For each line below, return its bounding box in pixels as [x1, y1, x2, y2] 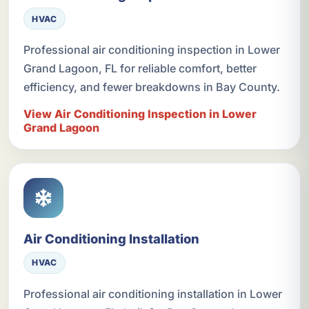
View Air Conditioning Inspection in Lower [23, 107, 257, 121]
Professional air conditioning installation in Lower [23, 286, 282, 301]
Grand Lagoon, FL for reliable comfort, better [23, 61, 257, 76]
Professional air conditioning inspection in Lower [23, 43, 280, 57]
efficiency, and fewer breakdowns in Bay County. [23, 80, 280, 94]
